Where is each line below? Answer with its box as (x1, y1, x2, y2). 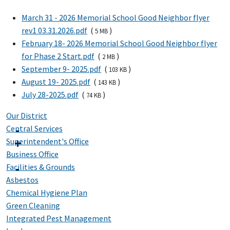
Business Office (6, 149, 59, 160)
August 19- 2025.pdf (22, 76, 90, 87)
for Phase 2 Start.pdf (22, 51, 94, 62)
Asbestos (6, 175, 39, 185)
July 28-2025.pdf (22, 89, 79, 100)
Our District (6, 110, 47, 121)
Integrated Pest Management (6, 213, 111, 224)
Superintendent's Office (6, 136, 89, 147)
